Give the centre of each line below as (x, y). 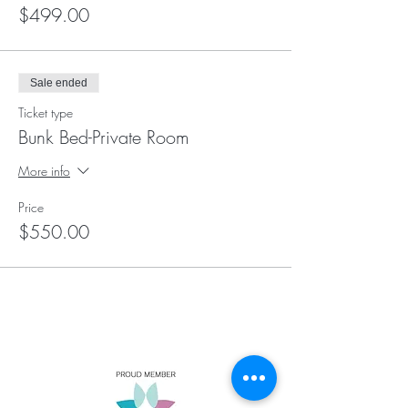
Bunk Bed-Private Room (104, 137)
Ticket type (46, 112)
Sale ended (59, 82)
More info (44, 170)
